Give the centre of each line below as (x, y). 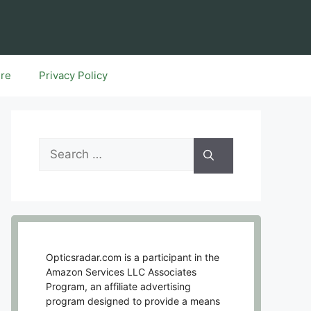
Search (58, 146)
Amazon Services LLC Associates (121, 271)
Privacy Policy (73, 76)
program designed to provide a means (133, 301)
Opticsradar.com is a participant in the (133, 257)
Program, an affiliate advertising (118, 286)
